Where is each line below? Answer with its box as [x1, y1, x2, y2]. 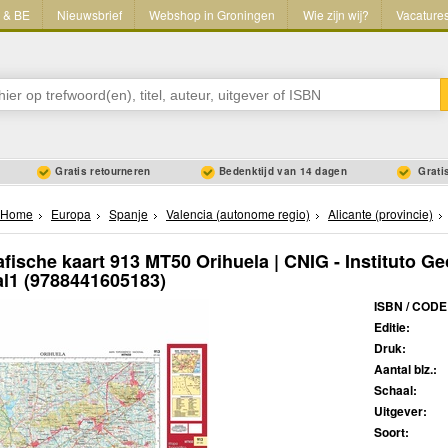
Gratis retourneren [55, 164, 151, 179]
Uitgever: [374, 402, 427, 421]
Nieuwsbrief [56, 6, 122, 24]
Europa [51, 205, 91, 223]
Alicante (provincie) [328, 205, 433, 223]
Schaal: [374, 381, 417, 400]
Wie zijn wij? [302, 6, 369, 24]
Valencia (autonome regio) [166, 205, 310, 223]
